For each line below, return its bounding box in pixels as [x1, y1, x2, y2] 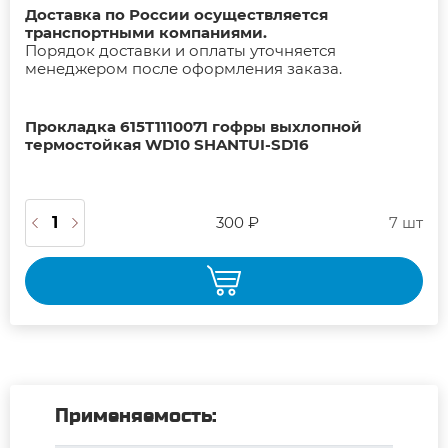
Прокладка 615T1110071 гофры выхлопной [25, 116, 362, 136]
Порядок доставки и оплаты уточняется [25, 40, 336, 60]
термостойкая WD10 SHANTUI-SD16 [25, 134, 309, 154]
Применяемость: [55, 404, 217, 427]
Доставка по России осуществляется [25, 4, 328, 24]
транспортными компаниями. [25, 22, 267, 42]
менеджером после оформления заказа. [25, 58, 342, 78]
